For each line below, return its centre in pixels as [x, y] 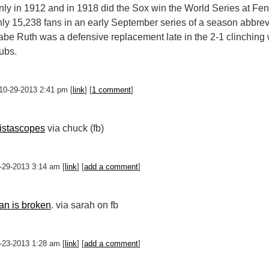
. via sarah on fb [85, 205]
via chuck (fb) [76, 128]
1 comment [111, 90]
